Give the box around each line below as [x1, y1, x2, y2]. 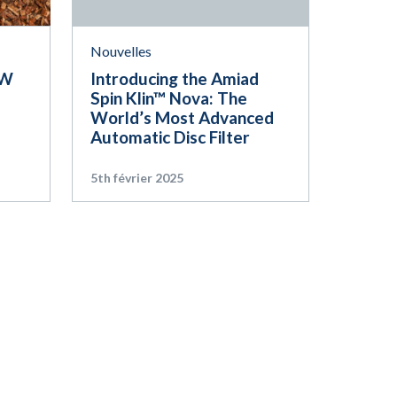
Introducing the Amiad [90, 67, 259, 89]
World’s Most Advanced [90, 106, 274, 128]
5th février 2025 [90, 169, 183, 185]
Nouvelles [90, 42, 152, 59]
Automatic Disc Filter [90, 126, 250, 147]
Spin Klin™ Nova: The [90, 87, 247, 108]
